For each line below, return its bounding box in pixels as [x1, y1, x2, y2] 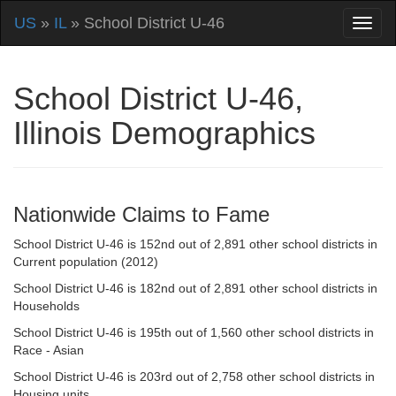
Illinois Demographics [13, 115, 316, 151]
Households [13, 299, 80, 313]
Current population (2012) [13, 255, 158, 269]
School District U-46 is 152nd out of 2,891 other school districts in [13, 237, 377, 251]
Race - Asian [13, 343, 84, 357]
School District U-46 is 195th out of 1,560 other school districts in [13, 325, 374, 339]
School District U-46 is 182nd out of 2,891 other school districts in [13, 281, 377, 295]
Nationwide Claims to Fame [13, 202, 270, 226]
